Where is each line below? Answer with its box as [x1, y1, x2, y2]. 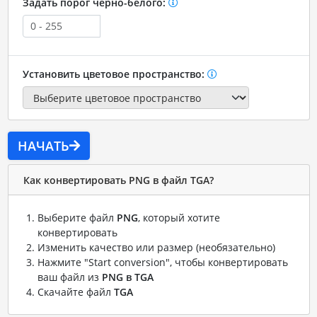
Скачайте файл [37, 285, 114, 299]
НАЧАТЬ [17, 137, 69, 155]
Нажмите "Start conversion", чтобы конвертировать [37, 255, 288, 270]
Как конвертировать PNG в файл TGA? [23, 173, 214, 187]
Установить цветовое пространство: [22, 67, 207, 81]
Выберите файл [37, 211, 117, 225]
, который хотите [137, 211, 220, 225]
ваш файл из [37, 270, 102, 284]
